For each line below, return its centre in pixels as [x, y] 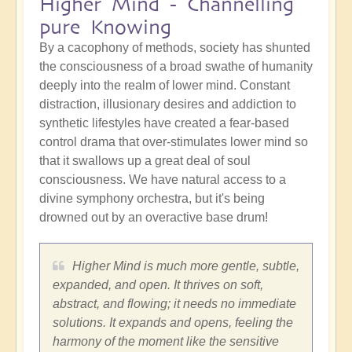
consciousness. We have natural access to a [163, 180]
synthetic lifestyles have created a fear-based [164, 123]
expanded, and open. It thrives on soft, [158, 285]
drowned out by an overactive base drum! [154, 218]
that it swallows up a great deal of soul [145, 161]
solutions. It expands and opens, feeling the [173, 323]
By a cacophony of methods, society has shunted [175, 48]
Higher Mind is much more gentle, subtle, [186, 266]
